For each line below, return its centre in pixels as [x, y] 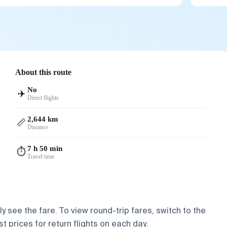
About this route [44, 72]
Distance [38, 127]
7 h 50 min [45, 148]
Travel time [41, 156]
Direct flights [43, 98]
